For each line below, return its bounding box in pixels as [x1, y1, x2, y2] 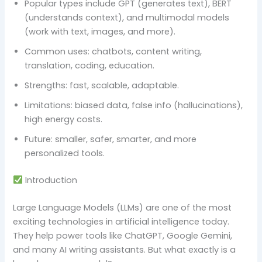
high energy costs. [25, 113, 103, 125]
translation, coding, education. [25, 59, 155, 71]
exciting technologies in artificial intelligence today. [13, 216, 230, 228]
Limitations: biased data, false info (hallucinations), [25, 99, 243, 111]
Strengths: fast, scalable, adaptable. [25, 79, 180, 91]
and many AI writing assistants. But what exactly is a [13, 244, 236, 256]
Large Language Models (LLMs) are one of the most [13, 202, 232, 214]
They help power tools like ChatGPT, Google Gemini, [13, 230, 233, 242]
